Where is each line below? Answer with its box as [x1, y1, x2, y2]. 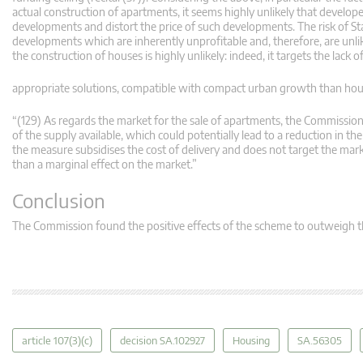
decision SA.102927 [120, 334, 205, 348]
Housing [233, 334, 270, 348]
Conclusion [12, 188, 105, 213]
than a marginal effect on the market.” [12, 157, 197, 172]
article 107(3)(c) [22, 334, 92, 348]
